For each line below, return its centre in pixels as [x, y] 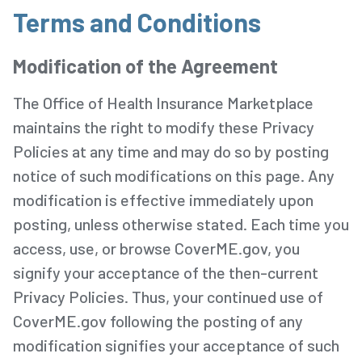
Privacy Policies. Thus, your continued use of [168, 296]
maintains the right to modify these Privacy [164, 126]
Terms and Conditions [137, 21]
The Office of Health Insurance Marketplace [163, 102]
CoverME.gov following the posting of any [158, 320]
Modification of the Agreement [145, 65]
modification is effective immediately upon [163, 199]
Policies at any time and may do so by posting [171, 151]
